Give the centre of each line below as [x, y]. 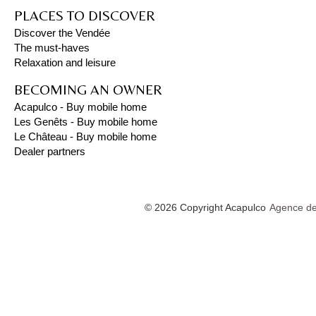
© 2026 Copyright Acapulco [205, 207]
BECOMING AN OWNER [88, 89]
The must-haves [52, 48]
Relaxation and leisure [65, 62]
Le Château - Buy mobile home [85, 136]
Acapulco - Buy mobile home [80, 107]
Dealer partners [50, 151]
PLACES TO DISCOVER [85, 15]
